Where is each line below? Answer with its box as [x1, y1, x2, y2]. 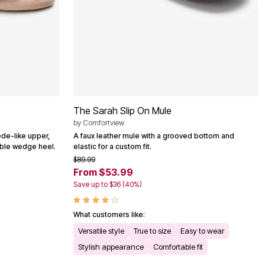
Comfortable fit [153, 241, 203, 251]
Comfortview [83, 118, 124, 127]
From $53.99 [73, 166, 133, 178]
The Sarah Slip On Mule [73, 104, 172, 117]
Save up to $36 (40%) [73, 179, 142, 189]
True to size [134, 225, 171, 235]
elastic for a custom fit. [73, 141, 151, 151]
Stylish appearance [78, 241, 144, 251]
